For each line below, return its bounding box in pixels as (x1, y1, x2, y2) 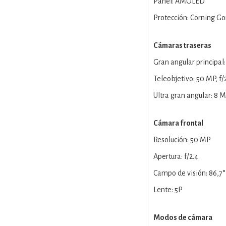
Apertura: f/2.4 (153, 152, 198, 160)
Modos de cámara (153, 213, 212, 221)
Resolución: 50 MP (153, 136, 211, 144)
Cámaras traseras (153, 41, 211, 49)
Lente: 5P (153, 186, 183, 194)
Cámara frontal (153, 119, 203, 127)
